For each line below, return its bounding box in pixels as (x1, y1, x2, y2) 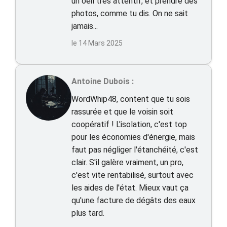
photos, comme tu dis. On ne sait (71, 9, 188, 18)
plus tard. (71, 208, 104, 218)
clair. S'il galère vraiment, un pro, (71, 158, 183, 167)
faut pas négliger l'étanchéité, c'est (71, 145, 198, 155)
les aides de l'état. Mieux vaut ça (71, 183, 188, 193)
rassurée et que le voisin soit (71, 107, 173, 117)
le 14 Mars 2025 (71, 39, 123, 47)
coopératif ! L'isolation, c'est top (71, 120, 187, 129)
